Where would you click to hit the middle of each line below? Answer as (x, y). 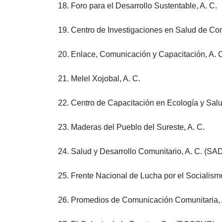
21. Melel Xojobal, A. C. (99, 78)
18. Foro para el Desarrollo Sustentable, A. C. (138, 5)
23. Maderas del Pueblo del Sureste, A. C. (131, 127)
